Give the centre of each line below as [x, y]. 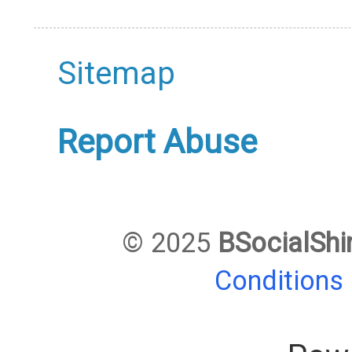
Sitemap [116, 74]
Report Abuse [157, 142]
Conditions [282, 281]
